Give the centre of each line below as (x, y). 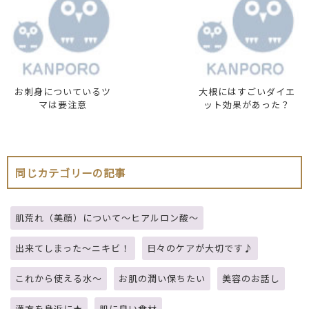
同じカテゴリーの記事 (70, 172)
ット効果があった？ (247, 104)
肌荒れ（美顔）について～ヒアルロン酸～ (107, 217)
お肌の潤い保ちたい (162, 278)
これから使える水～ (59, 278)
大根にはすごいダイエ (247, 91)
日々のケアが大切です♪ (200, 248)
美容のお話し (251, 278)
